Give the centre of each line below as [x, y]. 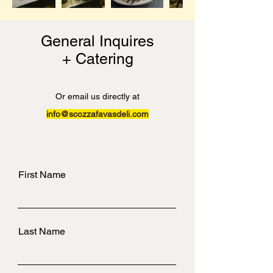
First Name [42, 175]
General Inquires [97, 41]
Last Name [42, 231]
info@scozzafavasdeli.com [97, 114]
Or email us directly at [97, 96]
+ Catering [97, 59]
